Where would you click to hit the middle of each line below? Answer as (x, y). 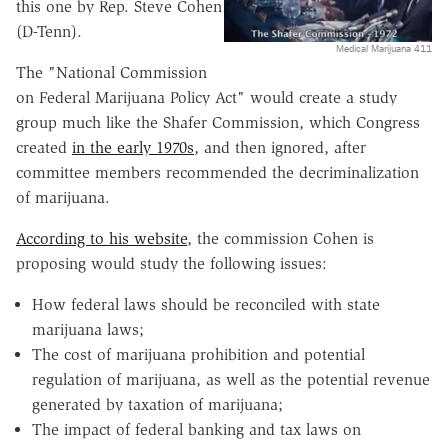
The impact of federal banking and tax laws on (196, 429)
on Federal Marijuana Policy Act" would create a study (206, 97)
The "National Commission (111, 72)
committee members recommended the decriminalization (217, 172)
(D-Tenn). (49, 31)
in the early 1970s (133, 147)
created (44, 147)
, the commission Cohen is (280, 238)
